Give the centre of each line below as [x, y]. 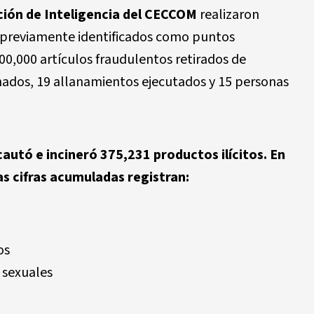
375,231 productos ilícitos [182, 155]
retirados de [209, 60]
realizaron [228, 15]
